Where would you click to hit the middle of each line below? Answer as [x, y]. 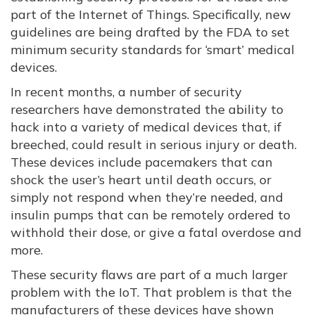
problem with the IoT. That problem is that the [151, 292]
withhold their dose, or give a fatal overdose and [156, 232]
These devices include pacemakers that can [142, 162]
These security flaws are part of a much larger [149, 275]
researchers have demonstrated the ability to [147, 109]
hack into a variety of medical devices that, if [146, 127]
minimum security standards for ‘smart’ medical [153, 50]
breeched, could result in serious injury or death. [154, 144]
